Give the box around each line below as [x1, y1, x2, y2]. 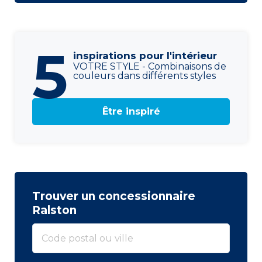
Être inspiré [102, 105, 160, 117]
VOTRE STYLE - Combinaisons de [73, 60, 226, 72]
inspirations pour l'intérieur [73, 49, 217, 61]
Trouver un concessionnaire [32, 189, 195, 203]
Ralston [32, 203, 77, 217]
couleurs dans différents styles [73, 70, 216, 81]
